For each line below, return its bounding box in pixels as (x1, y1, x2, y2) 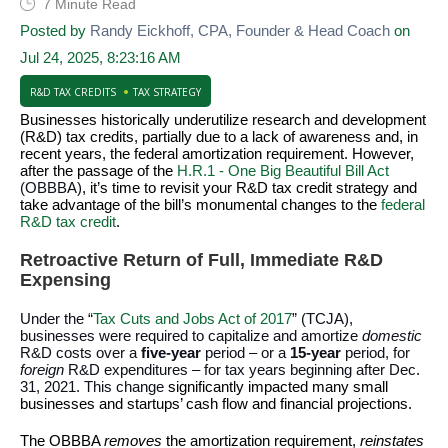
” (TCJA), (292, 310, 353, 327)
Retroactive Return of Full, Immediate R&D (20, 250, 383, 270)
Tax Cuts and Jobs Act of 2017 (93, 310, 292, 327)
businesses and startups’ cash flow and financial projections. (20, 395, 412, 412)
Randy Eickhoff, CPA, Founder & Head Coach (90, 22, 390, 39)
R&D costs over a (20, 344, 141, 361)
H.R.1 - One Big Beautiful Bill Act (177, 162, 389, 179)
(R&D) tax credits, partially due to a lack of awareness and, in (20, 128, 418, 145)
